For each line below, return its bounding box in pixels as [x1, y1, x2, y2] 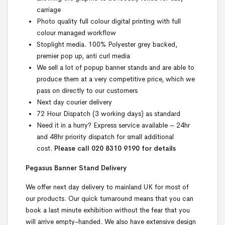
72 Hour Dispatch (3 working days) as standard [37, 109, 180, 119]
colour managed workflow [37, 29, 116, 38]
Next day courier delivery [37, 98, 112, 107]
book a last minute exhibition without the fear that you [26, 206, 190, 215]
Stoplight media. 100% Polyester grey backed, [37, 40, 177, 49]
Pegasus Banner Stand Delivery [26, 164, 127, 173]
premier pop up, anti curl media [37, 52, 130, 61]
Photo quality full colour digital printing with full [37, 17, 181, 26]
